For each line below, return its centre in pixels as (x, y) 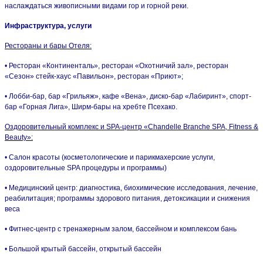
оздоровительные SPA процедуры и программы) (86, 168)
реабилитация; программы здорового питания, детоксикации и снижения (127, 198)
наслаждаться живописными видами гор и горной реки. (97, 6)
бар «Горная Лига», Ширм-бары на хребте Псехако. (91, 107)
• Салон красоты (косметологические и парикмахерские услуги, (110, 157)
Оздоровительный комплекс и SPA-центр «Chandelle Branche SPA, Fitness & (131, 127)
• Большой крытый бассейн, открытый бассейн (83, 249)
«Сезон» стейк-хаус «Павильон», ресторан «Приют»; (94, 76)
